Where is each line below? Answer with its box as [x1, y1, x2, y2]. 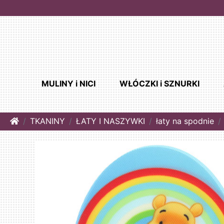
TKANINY [30, 116, 65, 126]
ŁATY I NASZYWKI [76, 116, 145, 126]
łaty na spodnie [156, 116, 214, 126]
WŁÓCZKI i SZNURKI [119, 78, 199, 89]
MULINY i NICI [41, 78, 95, 89]
